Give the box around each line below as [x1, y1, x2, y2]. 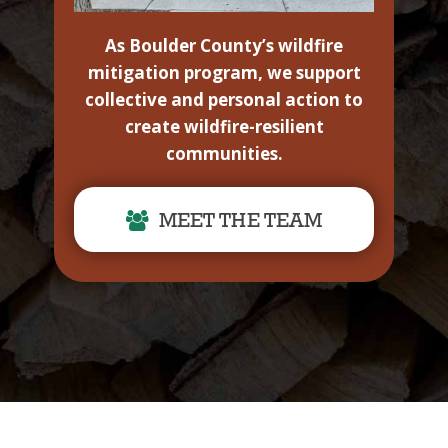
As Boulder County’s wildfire [105, 34, 343, 58]
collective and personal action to [85, 88, 363, 112]
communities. [165, 142, 283, 166]
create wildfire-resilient [124, 115, 324, 139]
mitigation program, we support [87, 61, 361, 85]
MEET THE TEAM [158, 211, 323, 233]
